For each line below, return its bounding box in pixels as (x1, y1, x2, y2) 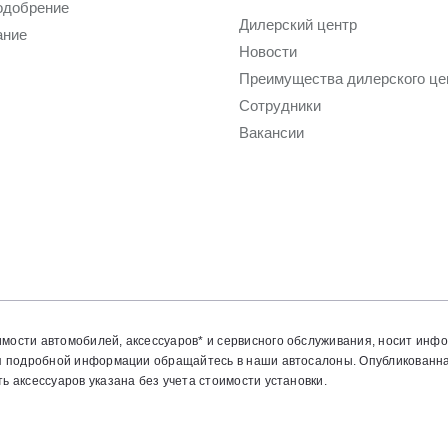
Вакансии (239, 124, 304, 142)
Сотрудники (239, 97, 321, 115)
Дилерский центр (239, 16, 357, 34)
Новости (239, 43, 297, 61)
